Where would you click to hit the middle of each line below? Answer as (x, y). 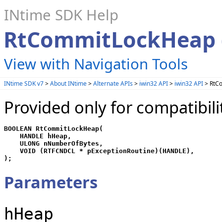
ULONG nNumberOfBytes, (54, 144)
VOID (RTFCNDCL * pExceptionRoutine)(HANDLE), (99, 151)
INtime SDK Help (61, 15)
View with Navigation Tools (96, 64)
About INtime (68, 83)
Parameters (51, 182)
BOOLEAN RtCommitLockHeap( (54, 129)
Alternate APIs (113, 83)
